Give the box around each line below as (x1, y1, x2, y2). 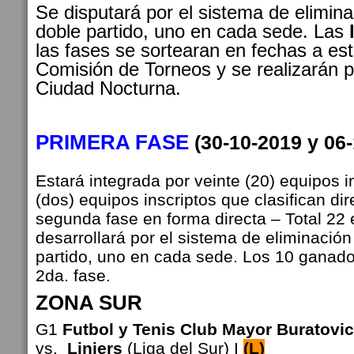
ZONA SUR (36, 292, 142, 314)
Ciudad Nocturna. (36, 78, 181, 99)
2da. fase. (36, 266, 111, 284)
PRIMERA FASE (36, 131, 189, 153)
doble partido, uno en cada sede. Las (36, 21, 349, 42)
